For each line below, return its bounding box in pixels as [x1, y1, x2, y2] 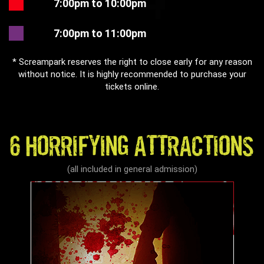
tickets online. [105, 81, 159, 93]
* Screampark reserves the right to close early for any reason [12, 57, 252, 68]
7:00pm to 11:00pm [54, 27, 146, 40]
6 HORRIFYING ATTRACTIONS [10, 137, 254, 163]
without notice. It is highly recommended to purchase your [18, 69, 246, 80]
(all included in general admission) [67, 164, 197, 175]
